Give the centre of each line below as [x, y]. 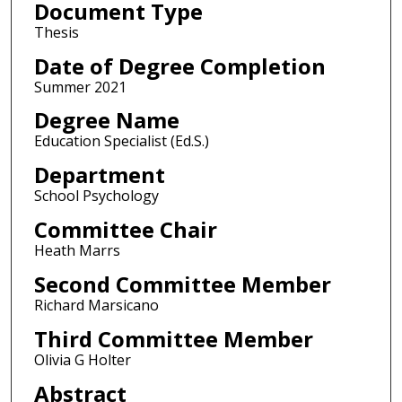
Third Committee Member [173, 338]
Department [99, 175]
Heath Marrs [77, 251]
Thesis [56, 32]
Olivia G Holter [82, 359]
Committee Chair [125, 230]
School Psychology [96, 196]
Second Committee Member [182, 284]
